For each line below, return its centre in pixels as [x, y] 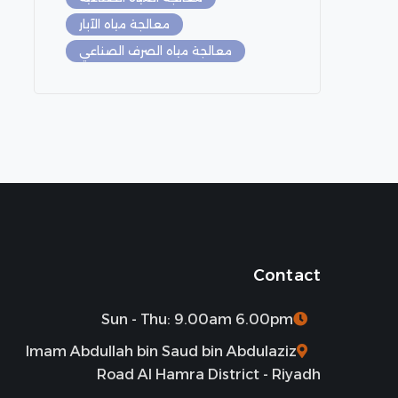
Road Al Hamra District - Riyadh [208, 374]
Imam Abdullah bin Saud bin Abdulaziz [161, 351]
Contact [287, 275]
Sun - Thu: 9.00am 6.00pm [197, 319]
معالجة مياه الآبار [124, 24]
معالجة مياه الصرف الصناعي [155, 51]
